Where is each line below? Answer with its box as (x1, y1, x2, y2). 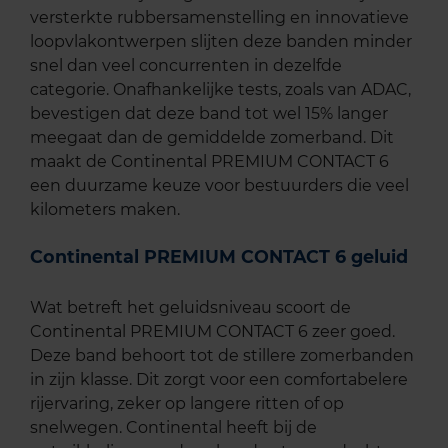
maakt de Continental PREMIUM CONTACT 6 (30, 152, 389, 172)
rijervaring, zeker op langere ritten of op (30, 394, 344, 414)
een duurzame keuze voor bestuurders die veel (30, 176, 409, 196)
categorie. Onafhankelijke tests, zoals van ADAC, (30, 80, 411, 100)
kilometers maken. (30, 200, 180, 220)
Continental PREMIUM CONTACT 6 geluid (30, 246, 408, 268)
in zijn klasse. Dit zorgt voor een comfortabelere (30, 370, 408, 390)
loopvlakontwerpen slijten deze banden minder (30, 32, 412, 52)
